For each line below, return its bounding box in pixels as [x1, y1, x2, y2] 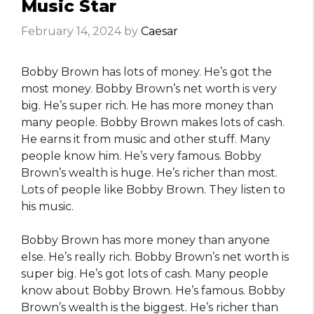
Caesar [141, 25, 178, 39]
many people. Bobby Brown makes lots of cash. [21, 116, 285, 130]
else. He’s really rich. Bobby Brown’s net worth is [21, 250, 289, 264]
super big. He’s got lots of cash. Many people [21, 267, 268, 281]
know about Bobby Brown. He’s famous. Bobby [21, 284, 285, 298]
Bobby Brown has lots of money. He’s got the [21, 65, 272, 79]
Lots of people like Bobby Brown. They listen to [21, 183, 285, 197]
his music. [21, 200, 74, 214]
